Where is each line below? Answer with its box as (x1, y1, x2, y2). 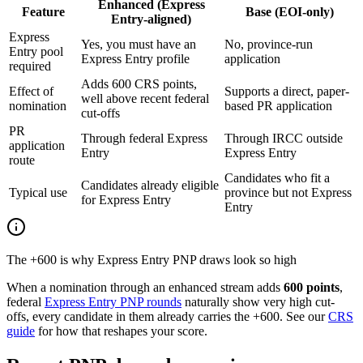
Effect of (9, 84, 53, 99)
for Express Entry (81, 193, 171, 207)
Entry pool (9, 45, 63, 59)
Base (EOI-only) (245, 5, 334, 19)
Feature (22, 5, 65, 19)
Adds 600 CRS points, (81, 77, 197, 92)
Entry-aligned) (111, 12, 191, 27)
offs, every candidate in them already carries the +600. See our (6, 310, 325, 324)
